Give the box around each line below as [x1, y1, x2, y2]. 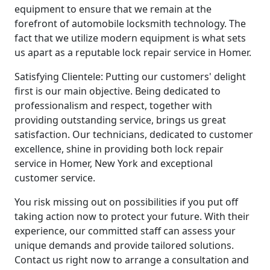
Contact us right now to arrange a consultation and [14, 253, 249, 266]
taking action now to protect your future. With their [14, 209, 250, 223]
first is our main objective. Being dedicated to [14, 84, 221, 98]
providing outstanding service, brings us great [14, 113, 226, 127]
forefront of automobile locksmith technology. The [14, 16, 246, 30]
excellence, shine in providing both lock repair [14, 142, 224, 155]
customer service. [14, 171, 95, 184]
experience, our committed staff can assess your [14, 224, 236, 237]
